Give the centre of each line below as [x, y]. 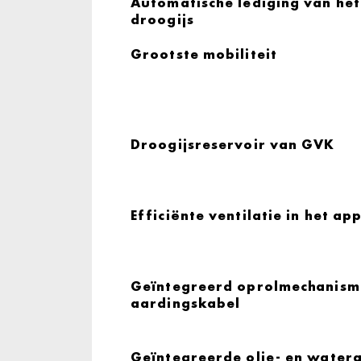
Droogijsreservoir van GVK [233, 144]
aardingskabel [186, 303]
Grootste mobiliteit [204, 54]
